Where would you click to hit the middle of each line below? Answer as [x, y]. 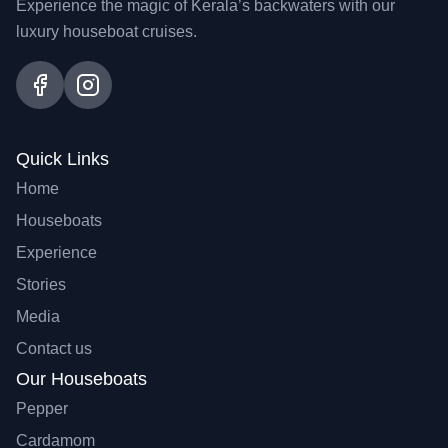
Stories [41, 284]
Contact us [54, 348]
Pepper [42, 408]
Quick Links [62, 158]
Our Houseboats [81, 378]
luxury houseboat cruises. [106, 31]
